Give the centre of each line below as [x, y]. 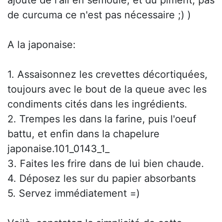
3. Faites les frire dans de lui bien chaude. [106, 164]
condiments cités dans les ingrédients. [97, 104]
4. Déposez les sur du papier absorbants [102, 179]
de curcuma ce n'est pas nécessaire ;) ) [99, 15]
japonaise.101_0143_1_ [58, 149]
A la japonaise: [42, 45]
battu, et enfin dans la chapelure [83, 134]
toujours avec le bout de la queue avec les [107, 89]
